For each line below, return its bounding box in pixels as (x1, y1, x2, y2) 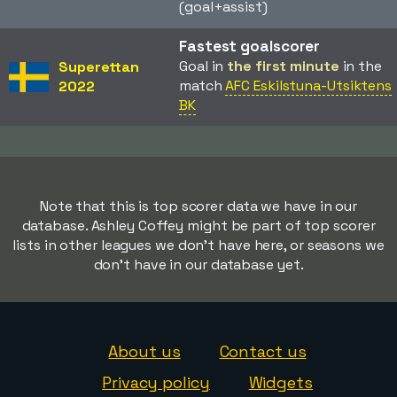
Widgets (248, 371, 313, 393)
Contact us (219, 340, 307, 362)
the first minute (227, 56, 339, 75)
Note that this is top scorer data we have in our (39, 196, 358, 215)
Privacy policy (102, 371, 210, 393)
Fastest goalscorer (179, 35, 321, 56)
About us (108, 340, 181, 362)
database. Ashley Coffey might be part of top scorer (21, 215, 376, 235)
